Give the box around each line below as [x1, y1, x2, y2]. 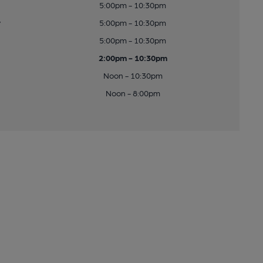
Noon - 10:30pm [103, 70, 163, 80]
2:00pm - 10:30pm [98, 53, 167, 62]
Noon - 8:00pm [105, 88, 160, 97]
